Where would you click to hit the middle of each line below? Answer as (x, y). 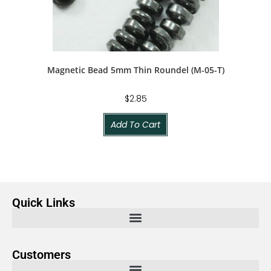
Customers (41, 254)
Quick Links (44, 202)
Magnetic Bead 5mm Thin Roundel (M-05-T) (135, 70)
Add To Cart (135, 124)
